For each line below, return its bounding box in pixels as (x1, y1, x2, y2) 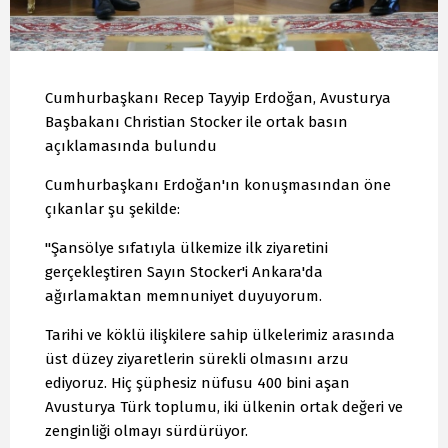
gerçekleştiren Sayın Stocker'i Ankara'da (45, 263, 323, 282)
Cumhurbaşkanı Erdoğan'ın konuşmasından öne (45, 176, 391, 195)
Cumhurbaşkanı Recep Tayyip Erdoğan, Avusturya (45, 89, 391, 108)
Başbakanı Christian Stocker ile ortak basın (45, 113, 348, 132)
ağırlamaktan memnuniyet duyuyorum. (45, 287, 322, 306)
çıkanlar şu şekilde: (45, 200, 180, 219)
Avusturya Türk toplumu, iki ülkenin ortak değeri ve (45, 398, 403, 417)
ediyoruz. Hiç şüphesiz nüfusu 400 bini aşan (45, 374, 350, 393)
